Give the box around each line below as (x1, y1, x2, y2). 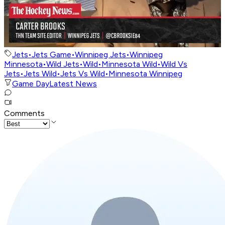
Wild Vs (161, 59, 187, 69)
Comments (4, 108, 45, 119)
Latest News (49, 79, 97, 89)
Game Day (12, 79, 49, 89)
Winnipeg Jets (75, 50, 126, 60)
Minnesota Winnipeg (108, 69, 182, 79)
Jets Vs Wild (60, 69, 105, 79)
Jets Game (32, 50, 71, 60)
